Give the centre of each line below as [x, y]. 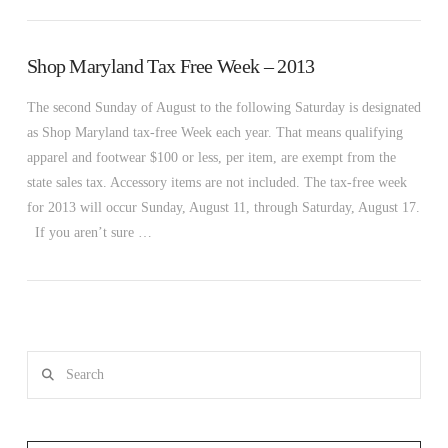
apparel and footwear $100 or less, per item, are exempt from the [211, 157]
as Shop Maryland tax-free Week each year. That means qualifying [214, 132]
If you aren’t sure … [89, 232]
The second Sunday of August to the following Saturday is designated [223, 107]
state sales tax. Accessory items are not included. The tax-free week [216, 182]
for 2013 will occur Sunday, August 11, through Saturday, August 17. [223, 207]
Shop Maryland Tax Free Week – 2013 [170, 67]
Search [44, 362]
